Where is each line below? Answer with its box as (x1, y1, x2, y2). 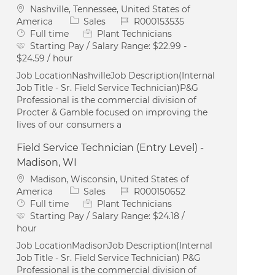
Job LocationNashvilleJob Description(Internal (17, 69, 215, 81)
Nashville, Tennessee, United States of (30, 3, 191, 15)
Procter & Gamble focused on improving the (17, 106, 208, 118)
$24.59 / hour (17, 52, 74, 64)
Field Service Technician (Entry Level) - (17, 141, 204, 153)
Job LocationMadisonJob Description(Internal (17, 239, 213, 251)
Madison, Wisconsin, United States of (30, 173, 190, 185)
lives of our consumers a (17, 118, 122, 130)
